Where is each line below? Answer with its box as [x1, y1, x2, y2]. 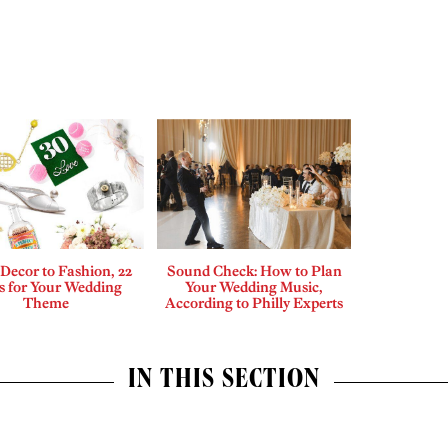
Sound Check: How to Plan [166, 261, 342, 280]
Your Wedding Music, [185, 277, 324, 296]
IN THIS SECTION [128, 367, 320, 396]
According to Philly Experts [165, 293, 344, 312]
